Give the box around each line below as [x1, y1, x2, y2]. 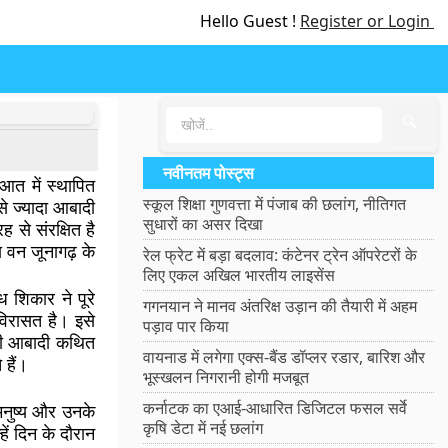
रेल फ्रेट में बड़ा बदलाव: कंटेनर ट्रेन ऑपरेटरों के [143, 244, 418, 266]
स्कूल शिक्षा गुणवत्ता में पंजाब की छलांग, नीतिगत [143, 193, 407, 215]
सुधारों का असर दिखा [143, 213, 264, 235]
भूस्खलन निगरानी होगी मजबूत [143, 366, 310, 388]
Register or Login [300, 10, 434, 32]
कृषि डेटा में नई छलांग [143, 417, 264, 439]
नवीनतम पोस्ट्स [163, 162, 255, 184]
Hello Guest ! [200, 10, 300, 32]
